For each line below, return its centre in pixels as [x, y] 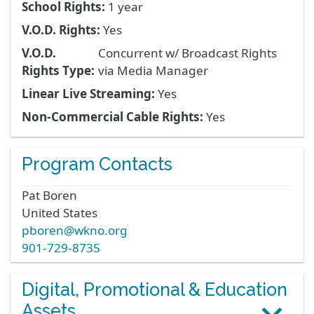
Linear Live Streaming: [88, 94]
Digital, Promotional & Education [155, 290]
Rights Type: [58, 71]
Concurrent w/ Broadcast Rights [187, 53]
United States [60, 213]
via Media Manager [153, 71]
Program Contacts [97, 164]
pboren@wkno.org [75, 231]
